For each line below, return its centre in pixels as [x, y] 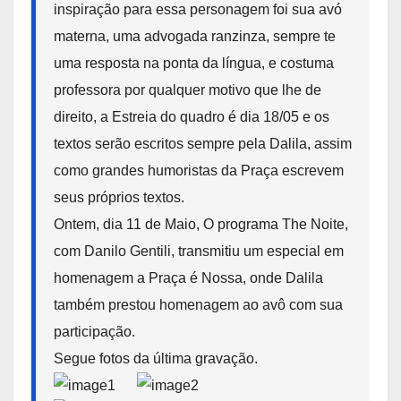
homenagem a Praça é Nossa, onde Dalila [188, 277]
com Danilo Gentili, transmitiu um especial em [199, 251]
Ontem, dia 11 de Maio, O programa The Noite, [201, 224]
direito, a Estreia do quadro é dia [158, 116]
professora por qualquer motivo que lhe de [188, 90]
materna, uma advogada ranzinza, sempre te [195, 36]
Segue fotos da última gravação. [156, 358]
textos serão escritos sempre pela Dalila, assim [203, 143]
